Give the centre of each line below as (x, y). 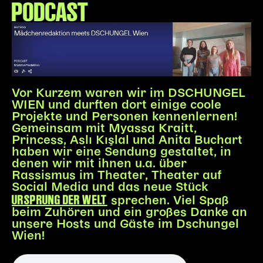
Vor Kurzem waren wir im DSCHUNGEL (129, 93)
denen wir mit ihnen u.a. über (99, 164)
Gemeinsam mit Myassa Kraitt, (104, 129)
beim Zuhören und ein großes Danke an (129, 213)
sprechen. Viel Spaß (168, 201)
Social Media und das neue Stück (110, 187)
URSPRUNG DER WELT (60, 199)
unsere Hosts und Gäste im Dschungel (125, 224)
